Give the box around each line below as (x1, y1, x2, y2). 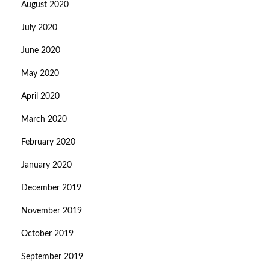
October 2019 (21, 230, 74, 239)
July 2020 (21, 24, 57, 33)
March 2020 (21, 115, 67, 124)
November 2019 (21, 207, 82, 216)
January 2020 (21, 161, 72, 170)
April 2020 (21, 92, 60, 101)
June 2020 (21, 46, 60, 55)
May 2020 (21, 69, 59, 78)
